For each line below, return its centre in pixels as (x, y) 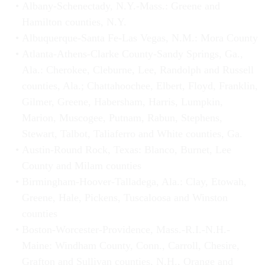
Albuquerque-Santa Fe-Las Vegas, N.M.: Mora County (140, 38)
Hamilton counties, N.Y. (74, 22)
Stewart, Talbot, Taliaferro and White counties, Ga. (132, 134)
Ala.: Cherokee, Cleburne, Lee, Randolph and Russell (138, 70)
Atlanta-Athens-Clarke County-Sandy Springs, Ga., (132, 54)
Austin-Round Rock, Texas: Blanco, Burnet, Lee (126, 150)
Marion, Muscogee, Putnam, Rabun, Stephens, (122, 118)
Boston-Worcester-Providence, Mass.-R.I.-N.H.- (126, 230)
